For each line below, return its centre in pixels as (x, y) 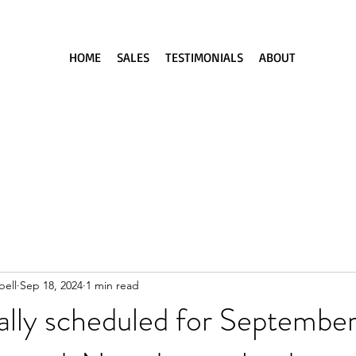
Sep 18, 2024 (51, 285)
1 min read (112, 285)
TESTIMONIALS (205, 57)
